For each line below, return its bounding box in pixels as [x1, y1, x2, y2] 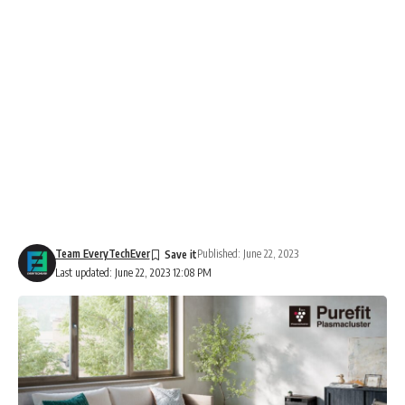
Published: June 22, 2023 [196, 247, 298, 260]
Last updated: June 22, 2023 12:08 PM [54, 266, 212, 279]
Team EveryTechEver [54, 247, 150, 260]
